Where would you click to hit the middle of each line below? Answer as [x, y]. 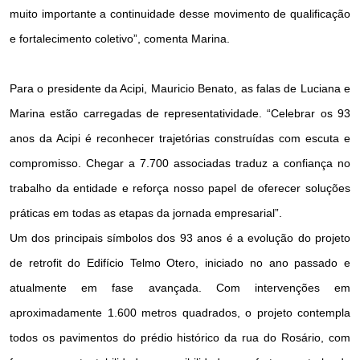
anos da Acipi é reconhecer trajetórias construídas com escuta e [180, 138]
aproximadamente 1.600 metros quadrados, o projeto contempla [180, 312]
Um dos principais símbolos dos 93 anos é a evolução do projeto [180, 237]
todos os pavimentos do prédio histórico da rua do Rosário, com [180, 337]
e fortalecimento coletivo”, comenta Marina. [120, 38]
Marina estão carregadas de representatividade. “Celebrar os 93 [180, 113]
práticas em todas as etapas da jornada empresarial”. [146, 213]
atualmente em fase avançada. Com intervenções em [180, 287]
